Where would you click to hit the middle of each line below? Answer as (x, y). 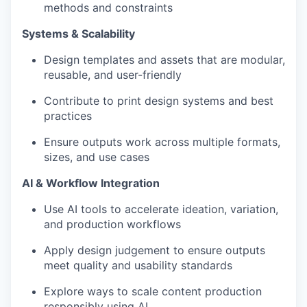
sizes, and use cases (97, 157)
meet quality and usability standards (138, 265)
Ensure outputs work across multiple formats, (162, 142)
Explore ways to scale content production (153, 291)
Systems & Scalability (78, 33)
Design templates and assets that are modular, (164, 59)
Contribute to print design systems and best (159, 100)
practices (68, 115)
